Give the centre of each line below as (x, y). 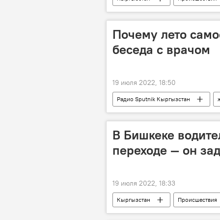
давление (130, 114)
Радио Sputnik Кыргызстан (153, 99)
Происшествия (197, 200)
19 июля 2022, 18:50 (144, 82)
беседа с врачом (161, 49)
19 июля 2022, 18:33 (144, 183)
